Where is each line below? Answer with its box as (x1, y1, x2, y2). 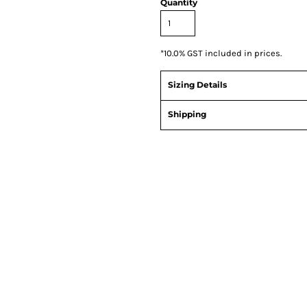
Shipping (168, 109, 206, 119)
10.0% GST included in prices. (164, 48, 282, 58)
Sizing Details (168, 79, 227, 90)
